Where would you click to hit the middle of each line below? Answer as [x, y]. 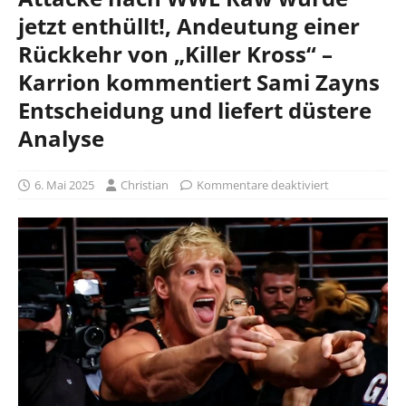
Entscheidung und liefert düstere [195, 110]
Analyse [61, 138]
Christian [145, 184]
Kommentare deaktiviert [263, 184]
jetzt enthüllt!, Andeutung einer [189, 25]
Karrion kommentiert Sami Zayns [199, 82]
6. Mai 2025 [64, 184]
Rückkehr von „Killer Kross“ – [175, 53]
